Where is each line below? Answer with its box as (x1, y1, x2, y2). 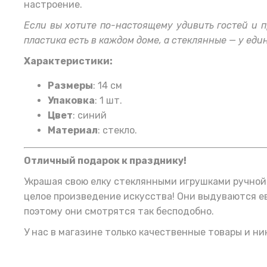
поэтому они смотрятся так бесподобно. (24, 206, 214, 218)
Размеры (48, 80, 93, 92)
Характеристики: (24, 55, 113, 67)
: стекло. (98, 125, 137, 136)
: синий (73, 110, 107, 122)
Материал (48, 125, 98, 136)
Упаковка (48, 95, 95, 107)
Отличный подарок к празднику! (24, 155, 187, 167)
